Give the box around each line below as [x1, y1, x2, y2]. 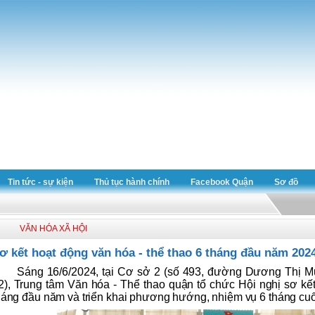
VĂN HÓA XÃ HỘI [20, 224, 87, 233]
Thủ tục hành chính [94, 177, 169, 187]
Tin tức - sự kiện [8, 177, 73, 187]
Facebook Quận [191, 177, 253, 187]
